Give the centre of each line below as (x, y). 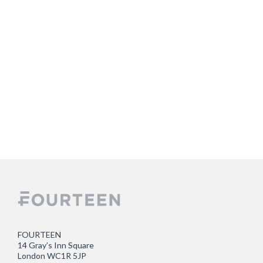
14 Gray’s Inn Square (56, 245)
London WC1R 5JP (52, 255)
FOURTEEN (39, 234)
